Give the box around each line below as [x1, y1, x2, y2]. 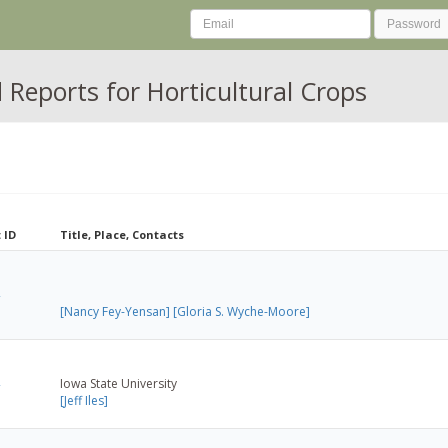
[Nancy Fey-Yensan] [60, 302, 170, 320]
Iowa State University [60, 374, 177, 392]
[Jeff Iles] [60, 391, 108, 409]
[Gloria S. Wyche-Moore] [173, 302, 310, 320]
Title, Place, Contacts [60, 226, 184, 242]
